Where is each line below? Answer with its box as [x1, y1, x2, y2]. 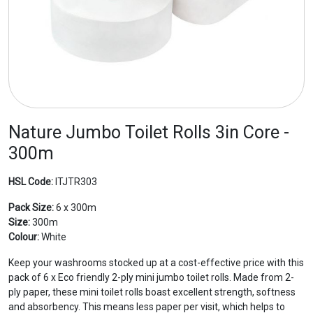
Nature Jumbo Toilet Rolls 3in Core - [8, 122, 289, 143]
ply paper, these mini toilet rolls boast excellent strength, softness [8, 286, 296, 298]
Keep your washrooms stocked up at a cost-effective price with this [8, 256, 304, 268]
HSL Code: [8, 175, 53, 187]
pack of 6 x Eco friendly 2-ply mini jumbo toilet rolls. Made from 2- [8, 271, 294, 283]
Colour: [8, 231, 39, 242]
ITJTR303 [53, 175, 97, 187]
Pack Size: [8, 201, 54, 213]
